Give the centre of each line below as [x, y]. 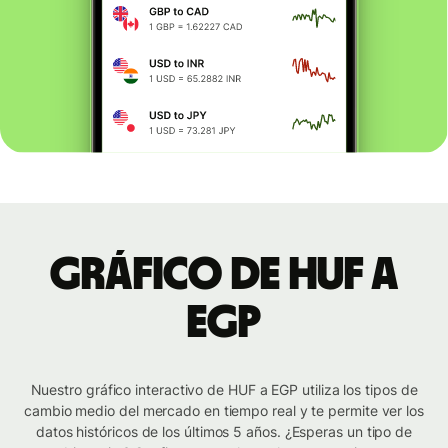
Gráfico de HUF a [224, 275]
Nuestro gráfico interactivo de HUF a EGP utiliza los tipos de [224, 390]
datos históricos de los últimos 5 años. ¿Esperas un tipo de [224, 432]
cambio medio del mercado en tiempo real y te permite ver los [224, 411]
